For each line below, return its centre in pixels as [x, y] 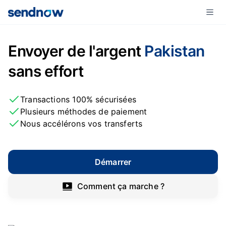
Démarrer [113, 162]
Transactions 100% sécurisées [78, 99]
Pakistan [175, 51]
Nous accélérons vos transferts [81, 124]
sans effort [46, 71]
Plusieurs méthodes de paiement [84, 111]
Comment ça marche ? [121, 186]
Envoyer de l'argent [76, 51]
